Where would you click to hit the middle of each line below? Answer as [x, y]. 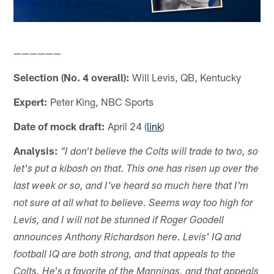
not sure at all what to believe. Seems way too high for [134, 204]
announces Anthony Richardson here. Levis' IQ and [128, 238]
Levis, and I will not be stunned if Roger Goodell [119, 221]
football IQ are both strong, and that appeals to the [125, 255]
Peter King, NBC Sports [101, 101]
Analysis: [36, 150]
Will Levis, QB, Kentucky [186, 77]
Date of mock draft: [60, 126]
